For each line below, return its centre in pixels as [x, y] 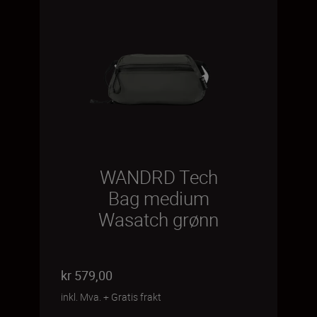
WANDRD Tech [158, 177]
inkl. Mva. [81, 297]
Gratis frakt [136, 297]
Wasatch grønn [158, 220]
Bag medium [158, 198]
